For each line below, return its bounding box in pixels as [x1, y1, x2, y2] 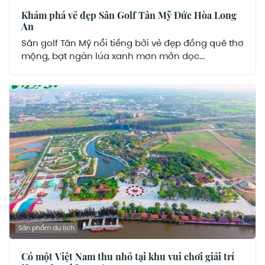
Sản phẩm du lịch [18, 223, 75, 232]
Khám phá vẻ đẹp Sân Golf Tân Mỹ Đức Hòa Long [21, 9, 237, 22]
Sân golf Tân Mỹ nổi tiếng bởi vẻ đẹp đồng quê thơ [21, 37, 244, 50]
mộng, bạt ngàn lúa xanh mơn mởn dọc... [21, 50, 205, 63]
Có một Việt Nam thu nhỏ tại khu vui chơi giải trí [21, 250, 234, 263]
